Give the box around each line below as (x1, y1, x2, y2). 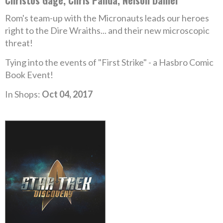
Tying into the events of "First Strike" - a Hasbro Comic (5, 57, 214, 68)
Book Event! (5, 69, 53, 80)
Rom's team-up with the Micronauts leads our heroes (5, 12, 209, 23)
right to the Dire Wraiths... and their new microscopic (5, 25, 210, 36)
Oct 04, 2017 (42, 89, 93, 100)
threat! (5, 37, 33, 48)
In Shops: (5, 89, 42, 100)
